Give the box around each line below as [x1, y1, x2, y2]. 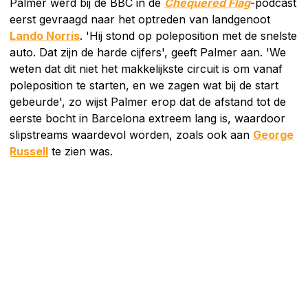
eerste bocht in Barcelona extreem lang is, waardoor [10, 111, 285, 125]
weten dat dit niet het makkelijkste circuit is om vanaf [10, 61, 283, 76]
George [253, 127, 294, 142]
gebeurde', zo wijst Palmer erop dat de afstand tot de [10, 94, 286, 109]
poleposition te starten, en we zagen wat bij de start [10, 78, 278, 92]
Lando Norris [10, 28, 80, 43]
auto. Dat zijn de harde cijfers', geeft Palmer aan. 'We [10, 45, 286, 59]
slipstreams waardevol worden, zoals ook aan [10, 127, 253, 142]
